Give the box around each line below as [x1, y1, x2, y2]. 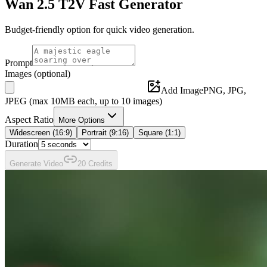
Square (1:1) [138, 128, 181, 137]
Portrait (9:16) [82, 128, 129, 137]
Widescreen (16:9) [10, 128, 72, 137]
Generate [10, 159, 44, 168]
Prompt [5, 57, 32, 68]
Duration [5, 138, 38, 149]
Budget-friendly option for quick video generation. [5, 24, 194, 35]
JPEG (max [5, 95, 51, 106]
